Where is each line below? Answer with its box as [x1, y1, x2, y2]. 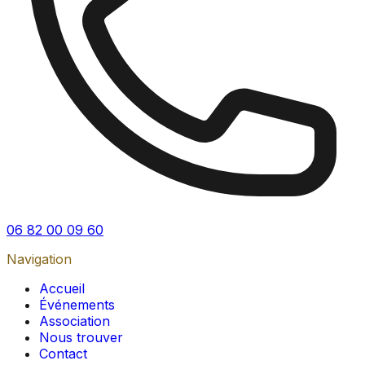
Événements [39, 297, 115, 314]
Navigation [7, 251, 72, 268]
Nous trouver [39, 329, 123, 346]
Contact [39, 345, 87, 363]
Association [39, 313, 110, 330]
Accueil [39, 280, 85, 297]
